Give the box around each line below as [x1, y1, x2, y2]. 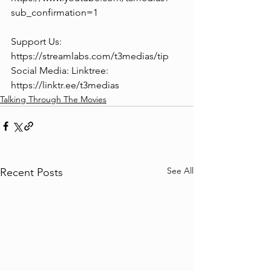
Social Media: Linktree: [11, 64, 111, 76]
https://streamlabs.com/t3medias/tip [11, 50, 169, 62]
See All [167, 165, 194, 176]
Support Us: [11, 35, 64, 47]
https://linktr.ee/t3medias [11, 79, 119, 91]
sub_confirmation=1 [11, 6, 98, 18]
